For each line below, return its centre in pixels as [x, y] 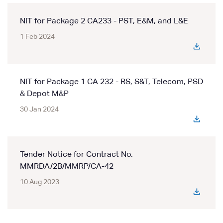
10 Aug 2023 [40, 182]
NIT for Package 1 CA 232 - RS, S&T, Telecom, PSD [111, 82]
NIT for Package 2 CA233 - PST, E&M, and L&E [104, 21]
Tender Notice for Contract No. [76, 155]
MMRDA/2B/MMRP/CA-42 [67, 167]
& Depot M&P [44, 94]
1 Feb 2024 [37, 37]
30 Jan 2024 [39, 110]
